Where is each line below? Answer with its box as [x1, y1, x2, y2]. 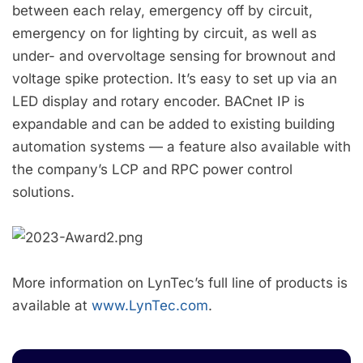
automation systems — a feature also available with [12, 139, 351, 156]
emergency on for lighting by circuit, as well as [12, 25, 317, 42]
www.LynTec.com [92, 297, 208, 314]
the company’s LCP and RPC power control [12, 161, 293, 178]
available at [12, 297, 92, 314]
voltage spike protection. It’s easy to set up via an [12, 70, 337, 88]
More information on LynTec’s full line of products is [12, 275, 348, 292]
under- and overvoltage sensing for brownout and [12, 48, 335, 65]
